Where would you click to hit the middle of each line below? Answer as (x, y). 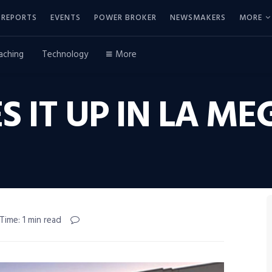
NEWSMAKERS (198, 18)
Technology (65, 55)
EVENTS (66, 18)
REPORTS (19, 18)
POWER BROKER (125, 18)
